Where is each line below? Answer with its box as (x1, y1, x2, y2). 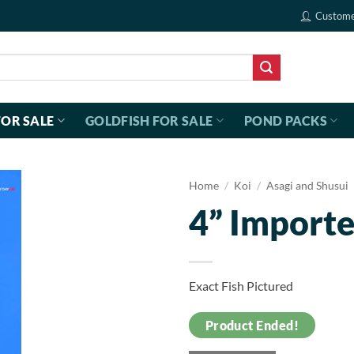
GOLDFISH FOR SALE (85, 112, 213, 128)
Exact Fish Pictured (189, 278, 293, 294)
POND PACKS (243, 112, 328, 128)
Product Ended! (205, 318, 299, 333)
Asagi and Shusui (266, 179, 349, 192)
